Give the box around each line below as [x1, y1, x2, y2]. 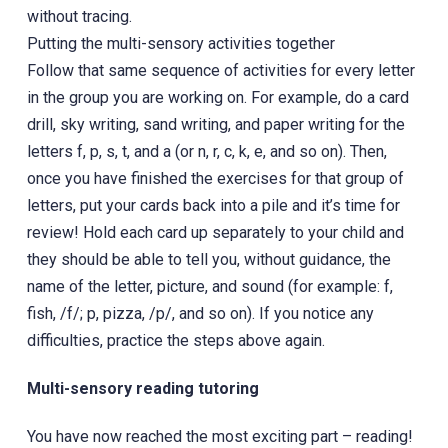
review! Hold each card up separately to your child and [26, 222, 404, 242]
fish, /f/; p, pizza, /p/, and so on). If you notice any [26, 303, 374, 323]
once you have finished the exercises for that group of [26, 168, 404, 188]
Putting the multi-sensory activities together [26, 33, 335, 53]
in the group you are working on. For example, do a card [26, 87, 409, 107]
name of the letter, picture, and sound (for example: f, [26, 276, 393, 296]
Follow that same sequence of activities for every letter [26, 60, 415, 80]
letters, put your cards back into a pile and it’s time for [26, 195, 400, 215]
